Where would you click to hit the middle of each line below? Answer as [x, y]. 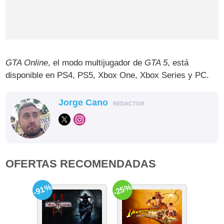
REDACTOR [129, 103]
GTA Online [27, 62]
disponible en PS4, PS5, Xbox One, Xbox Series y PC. [107, 75]
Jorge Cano [83, 102]
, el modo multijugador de [96, 62]
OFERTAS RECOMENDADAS [81, 163]
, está [178, 62]
